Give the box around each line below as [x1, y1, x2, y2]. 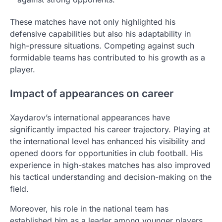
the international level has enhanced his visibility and [10, 136, 205, 147]
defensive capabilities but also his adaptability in [10, 29, 191, 39]
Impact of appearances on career [10, 87, 173, 100]
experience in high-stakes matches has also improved [10, 160, 211, 170]
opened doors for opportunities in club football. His [10, 148, 203, 159]
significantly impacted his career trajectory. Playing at [10, 124, 210, 135]
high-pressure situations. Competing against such [10, 41, 194, 51]
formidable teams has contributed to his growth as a [10, 53, 205, 63]
